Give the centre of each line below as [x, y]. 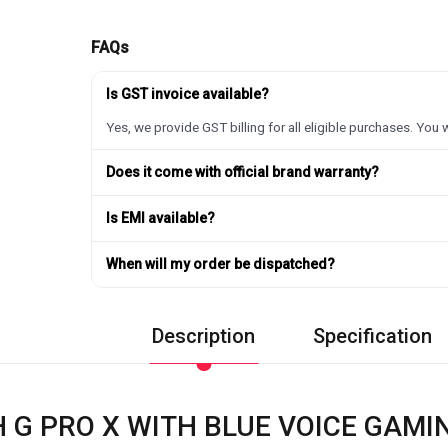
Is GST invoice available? [188, 93]
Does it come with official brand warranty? [243, 171]
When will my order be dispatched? [221, 263]
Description [203, 335]
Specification [372, 335]
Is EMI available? [161, 217]
